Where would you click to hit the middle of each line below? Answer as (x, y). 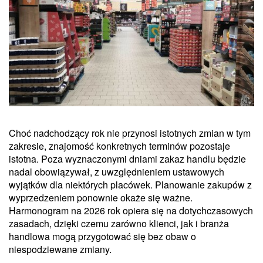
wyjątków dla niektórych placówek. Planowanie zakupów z (130, 184)
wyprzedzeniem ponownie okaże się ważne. (101, 197)
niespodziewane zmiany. (60, 249)
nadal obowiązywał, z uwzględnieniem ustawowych (117, 171)
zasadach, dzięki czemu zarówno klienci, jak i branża (119, 223)
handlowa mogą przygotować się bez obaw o (102, 236)
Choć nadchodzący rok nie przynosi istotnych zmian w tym (130, 133)
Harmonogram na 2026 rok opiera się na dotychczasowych (131, 210)
